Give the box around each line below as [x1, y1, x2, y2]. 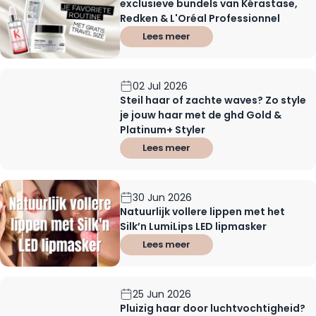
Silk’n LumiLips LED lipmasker [120, 219, 267, 233]
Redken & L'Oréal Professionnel [120, 11, 281, 25]
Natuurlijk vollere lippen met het [120, 204, 286, 219]
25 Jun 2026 [133, 286, 192, 301]
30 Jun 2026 [133, 190, 193, 205]
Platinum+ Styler [120, 122, 206, 137]
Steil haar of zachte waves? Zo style [120, 92, 307, 107]
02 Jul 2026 [133, 78, 188, 93]
